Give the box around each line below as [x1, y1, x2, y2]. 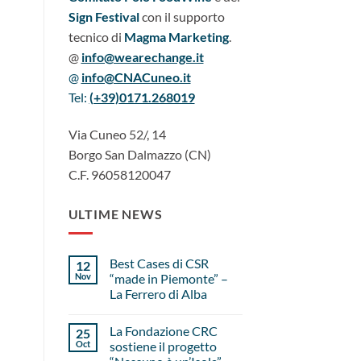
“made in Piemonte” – [109, 271, 228, 287]
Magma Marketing [123, 28, 229, 44]
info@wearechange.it [81, 48, 204, 64]
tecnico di [68, 28, 124, 44]
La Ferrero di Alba [109, 286, 207, 302]
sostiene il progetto [109, 338, 217, 355]
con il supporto [141, 8, 225, 24]
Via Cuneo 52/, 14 [68, 126, 166, 142]
